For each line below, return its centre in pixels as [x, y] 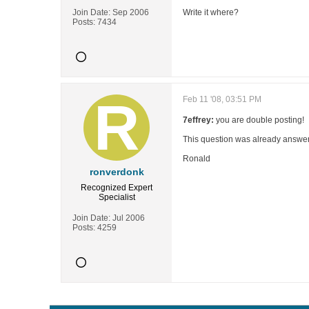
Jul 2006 [129, 218]
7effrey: [198, 120]
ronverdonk [117, 172]
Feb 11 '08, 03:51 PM [222, 99]
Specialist [117, 197]
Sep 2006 [131, 12]
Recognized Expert [117, 188]
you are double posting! [259, 120]
